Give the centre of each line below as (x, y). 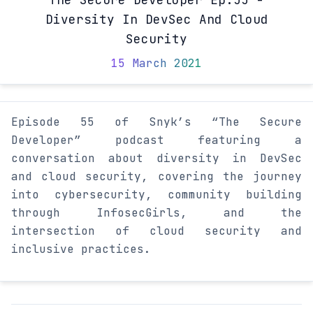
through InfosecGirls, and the (156, 213)
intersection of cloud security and (156, 231)
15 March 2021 (156, 64)
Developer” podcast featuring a (156, 140)
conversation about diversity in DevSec (156, 159)
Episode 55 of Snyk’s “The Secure (156, 122)
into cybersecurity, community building (156, 195)
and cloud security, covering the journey (156, 177)
